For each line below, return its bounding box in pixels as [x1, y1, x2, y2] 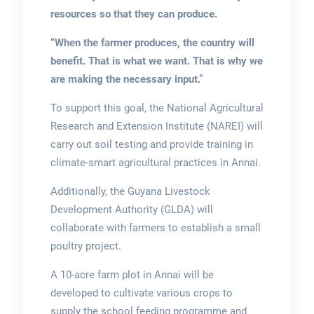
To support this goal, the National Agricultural [50, 101, 264, 114]
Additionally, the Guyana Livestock [50, 184, 210, 198]
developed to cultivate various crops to [50, 286, 233, 299]
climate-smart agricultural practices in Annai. [50, 156, 261, 169]
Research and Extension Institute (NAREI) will [50, 119, 263, 132]
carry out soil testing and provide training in [50, 137, 253, 151]
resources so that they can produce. [50, 7, 217, 20]
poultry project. [50, 239, 121, 252]
